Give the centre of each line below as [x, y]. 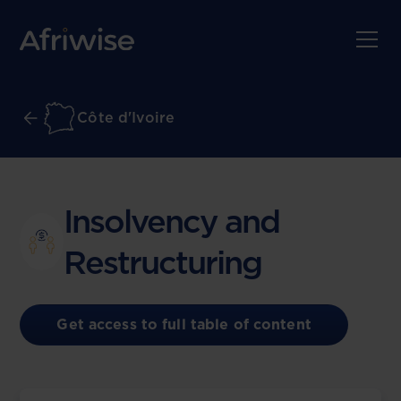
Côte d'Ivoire [126, 118]
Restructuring [162, 262]
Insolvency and [171, 221]
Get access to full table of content [184, 324]
